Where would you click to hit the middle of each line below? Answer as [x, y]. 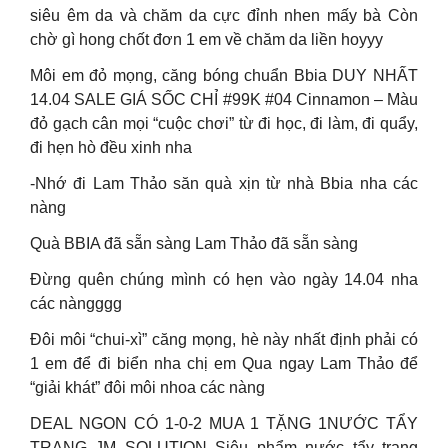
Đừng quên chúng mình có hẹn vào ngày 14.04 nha [224, 279]
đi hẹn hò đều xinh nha [111, 147]
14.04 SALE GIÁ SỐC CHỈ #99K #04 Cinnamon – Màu [224, 99]
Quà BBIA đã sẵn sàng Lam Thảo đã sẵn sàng [194, 243]
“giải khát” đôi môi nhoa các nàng [147, 387]
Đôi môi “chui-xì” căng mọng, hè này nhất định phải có [224, 339]
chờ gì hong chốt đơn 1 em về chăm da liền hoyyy [206, 39]
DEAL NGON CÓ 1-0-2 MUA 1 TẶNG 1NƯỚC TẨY [224, 423]
